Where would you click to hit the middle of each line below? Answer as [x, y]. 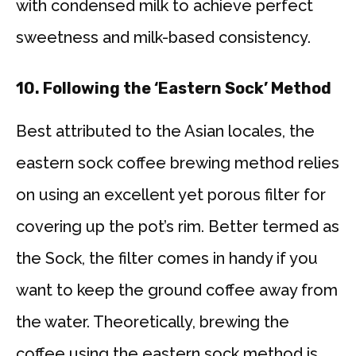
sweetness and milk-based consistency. [163, 38]
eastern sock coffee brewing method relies [178, 163]
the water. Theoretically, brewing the [153, 322]
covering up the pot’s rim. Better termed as [178, 227]
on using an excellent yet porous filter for [171, 195]
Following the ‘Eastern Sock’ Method [187, 89]
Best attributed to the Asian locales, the [165, 132]
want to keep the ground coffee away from [177, 290]
